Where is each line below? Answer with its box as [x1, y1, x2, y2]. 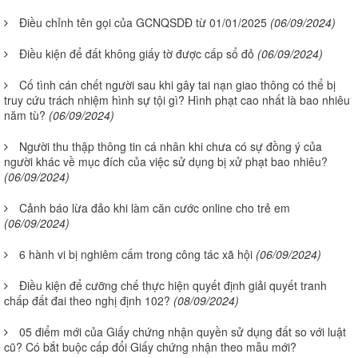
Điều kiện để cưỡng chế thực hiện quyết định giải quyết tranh [19, 276, 327, 293]
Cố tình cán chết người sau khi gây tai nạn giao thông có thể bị [19, 76, 336, 93]
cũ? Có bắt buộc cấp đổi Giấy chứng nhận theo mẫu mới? [4, 338, 296, 355]
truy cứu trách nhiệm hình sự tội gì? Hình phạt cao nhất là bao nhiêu [4, 91, 350, 108]
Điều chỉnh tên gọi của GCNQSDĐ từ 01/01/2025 [19, 14, 267, 30]
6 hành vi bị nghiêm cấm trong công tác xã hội [19, 245, 253, 262]
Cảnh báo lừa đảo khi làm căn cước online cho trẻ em [19, 199, 290, 216]
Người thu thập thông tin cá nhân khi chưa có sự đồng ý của [19, 137, 322, 154]
